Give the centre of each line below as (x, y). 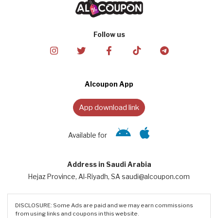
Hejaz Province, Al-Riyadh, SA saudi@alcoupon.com (109, 176)
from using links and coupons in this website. (77, 213)
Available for (88, 135)
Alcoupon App (109, 84)
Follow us (109, 35)
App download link (109, 107)
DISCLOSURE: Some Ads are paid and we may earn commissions (104, 205)
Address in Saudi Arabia (109, 164)
